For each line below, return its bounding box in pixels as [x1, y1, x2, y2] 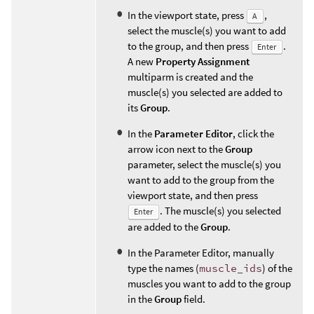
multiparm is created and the [128, 70, 253, 84]
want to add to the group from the [128, 173, 274, 187]
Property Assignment [156, 55, 250, 69]
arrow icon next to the [128, 142, 225, 156]
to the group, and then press [128, 39, 251, 53]
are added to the [128, 219, 200, 233]
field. [182, 292, 205, 306]
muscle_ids [199, 261, 262, 275]
